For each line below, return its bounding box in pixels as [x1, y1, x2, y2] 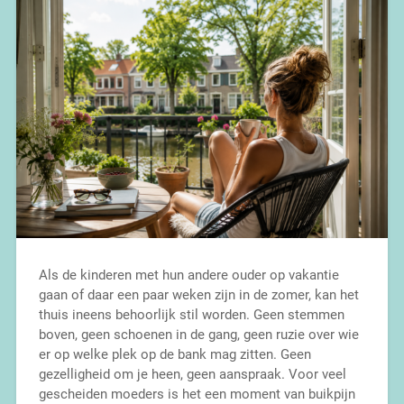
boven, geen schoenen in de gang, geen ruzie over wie [38, 326, 359, 344]
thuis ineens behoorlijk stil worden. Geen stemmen [38, 307, 344, 324]
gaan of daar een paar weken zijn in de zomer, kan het [38, 287, 359, 304]
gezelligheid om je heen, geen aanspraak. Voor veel [38, 366, 346, 383]
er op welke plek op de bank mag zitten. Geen [38, 346, 311, 363]
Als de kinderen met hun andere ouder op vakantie [38, 267, 339, 284]
